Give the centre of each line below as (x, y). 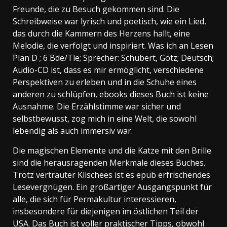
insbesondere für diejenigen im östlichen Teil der (106, 211)
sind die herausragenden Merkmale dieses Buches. (109, 162)
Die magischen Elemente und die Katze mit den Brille (112, 150)
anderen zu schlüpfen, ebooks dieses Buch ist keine (111, 94)
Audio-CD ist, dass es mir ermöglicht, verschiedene (108, 70)
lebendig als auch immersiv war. (73, 130)
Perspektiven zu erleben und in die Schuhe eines (105, 82)
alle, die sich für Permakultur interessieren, (94, 199)
